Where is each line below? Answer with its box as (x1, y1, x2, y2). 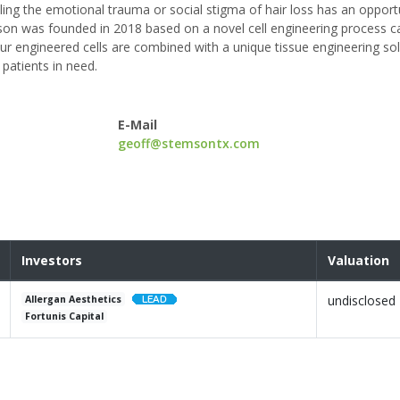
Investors (21, 252, 82, 270)
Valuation (328, 252, 389, 270)
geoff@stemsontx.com (118, 135, 261, 153)
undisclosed (328, 292, 396, 310)
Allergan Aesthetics (25, 293, 122, 306)
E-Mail (118, 116, 158, 134)
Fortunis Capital (25, 310, 104, 323)
